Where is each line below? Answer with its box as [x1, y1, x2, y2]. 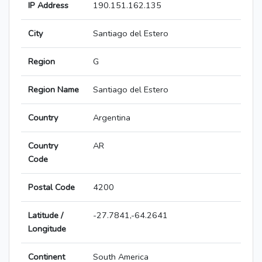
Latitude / [28, 209, 63, 222]
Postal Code [28, 181, 75, 194]
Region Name [28, 84, 79, 96]
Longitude [28, 223, 66, 235]
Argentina [93, 112, 130, 124]
